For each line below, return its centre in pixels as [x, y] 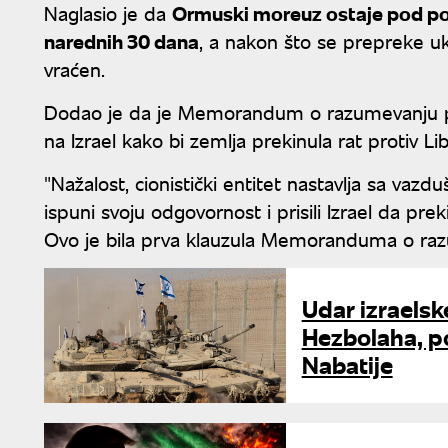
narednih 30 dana [121, 40]
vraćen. [74, 68]
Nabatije [347, 363]
